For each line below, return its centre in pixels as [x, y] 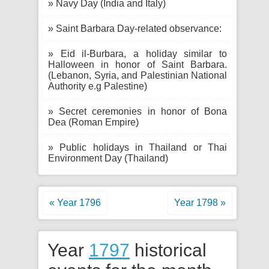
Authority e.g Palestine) [98, 86]
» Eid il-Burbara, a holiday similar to [138, 54]
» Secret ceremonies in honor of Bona [138, 111]
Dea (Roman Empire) [93, 122]
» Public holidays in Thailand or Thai [138, 147]
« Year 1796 [75, 203]
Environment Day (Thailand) [108, 158]
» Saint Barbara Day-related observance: [135, 29]
